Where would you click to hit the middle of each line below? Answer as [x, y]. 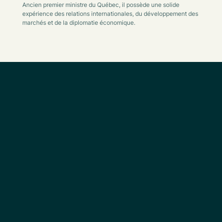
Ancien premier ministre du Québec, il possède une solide [101, 5]
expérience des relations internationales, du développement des [110, 14]
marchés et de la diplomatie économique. [79, 23]
